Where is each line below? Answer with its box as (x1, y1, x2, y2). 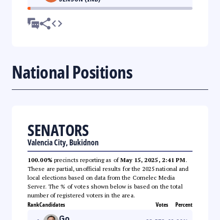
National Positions (12, 59, 132, 84)
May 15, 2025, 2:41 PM (120, 156, 186, 164)
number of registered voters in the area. (27, 191, 135, 199)
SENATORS (27, 119, 88, 140)
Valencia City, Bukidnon (27, 137, 99, 148)
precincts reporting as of (52, 156, 121, 164)
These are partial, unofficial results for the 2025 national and (27, 165, 189, 172)
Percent (175, 200, 192, 209)
